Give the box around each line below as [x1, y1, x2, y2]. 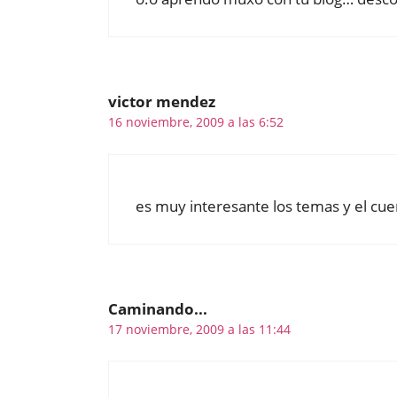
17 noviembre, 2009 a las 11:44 [108, 320, 291, 338]
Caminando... [108, 298, 207, 319]
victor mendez [108, 91, 215, 113]
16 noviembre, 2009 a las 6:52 [108, 113, 284, 131]
